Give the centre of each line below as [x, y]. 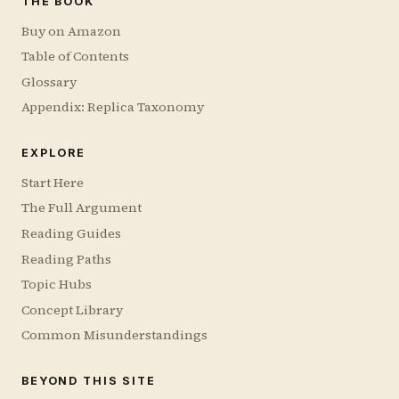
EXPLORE [54, 152]
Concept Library [72, 309]
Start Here [53, 182]
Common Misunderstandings [114, 335]
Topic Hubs [57, 285]
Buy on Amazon [71, 31]
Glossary [49, 81]
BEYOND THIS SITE [89, 381]
